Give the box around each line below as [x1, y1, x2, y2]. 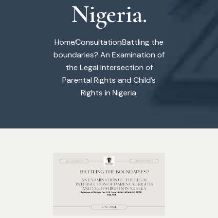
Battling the [122, 37, 163, 48]
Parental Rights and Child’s [62, 75, 156, 86]
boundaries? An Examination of [54, 50, 164, 60]
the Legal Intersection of [65, 62, 153, 73]
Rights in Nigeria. [80, 88, 138, 98]
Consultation [75, 37, 122, 48]
